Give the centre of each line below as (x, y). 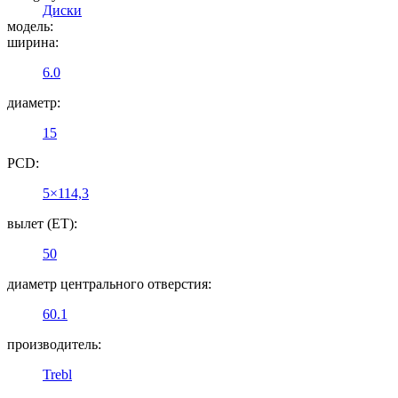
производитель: (54, 344)
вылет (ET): (42, 223)
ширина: (33, 42)
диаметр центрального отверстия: (109, 283)
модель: (30, 26)
